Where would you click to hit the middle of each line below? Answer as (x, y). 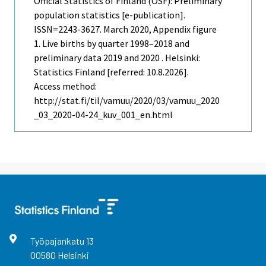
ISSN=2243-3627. (69, 29)
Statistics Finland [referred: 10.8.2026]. (111, 72)
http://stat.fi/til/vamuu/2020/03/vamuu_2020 (127, 100)
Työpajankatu (58, 240)
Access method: (65, 86)
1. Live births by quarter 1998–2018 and (112, 43)
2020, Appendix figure (172, 29)
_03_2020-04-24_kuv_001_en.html (103, 114)
